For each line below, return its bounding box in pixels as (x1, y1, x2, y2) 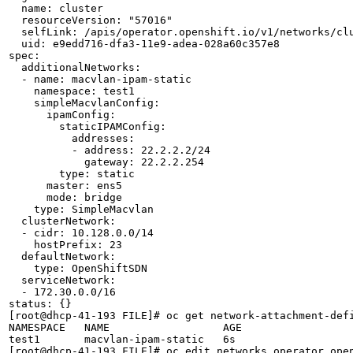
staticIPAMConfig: (9, 120, 166, 132)
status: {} (9, 297, 72, 310)
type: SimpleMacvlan (9, 203, 154, 215)
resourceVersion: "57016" (9, 13, 173, 26)
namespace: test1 (9, 84, 135, 97)
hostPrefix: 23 (9, 238, 122, 251)
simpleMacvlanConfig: (9, 96, 160, 109)
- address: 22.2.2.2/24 (9, 143, 210, 156)
